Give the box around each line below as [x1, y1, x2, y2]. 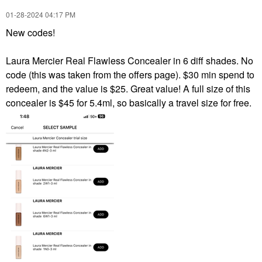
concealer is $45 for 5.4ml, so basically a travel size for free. [6, 95, 254, 109]
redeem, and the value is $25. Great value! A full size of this [6, 81, 250, 95]
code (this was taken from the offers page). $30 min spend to [6, 67, 254, 81]
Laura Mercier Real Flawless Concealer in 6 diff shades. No [6, 53, 253, 67]
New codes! [6, 25, 55, 39]
